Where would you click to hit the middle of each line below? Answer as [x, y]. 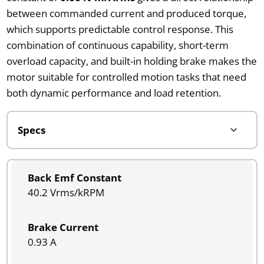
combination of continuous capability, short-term [117, 45]
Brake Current [63, 227]
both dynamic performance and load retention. [113, 93]
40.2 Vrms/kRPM [66, 192]
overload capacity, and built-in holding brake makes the [131, 61]
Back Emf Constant [74, 177]
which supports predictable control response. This [120, 29]
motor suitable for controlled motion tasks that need [126, 77]
